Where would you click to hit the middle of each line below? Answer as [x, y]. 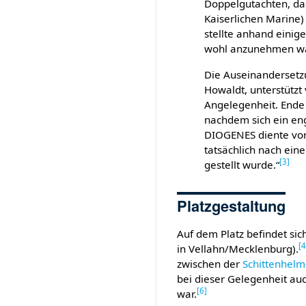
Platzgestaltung [232, 205]
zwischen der [210, 263]
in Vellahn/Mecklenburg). [238, 248]
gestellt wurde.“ [242, 164]
